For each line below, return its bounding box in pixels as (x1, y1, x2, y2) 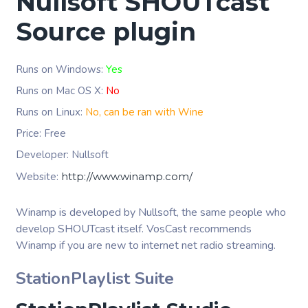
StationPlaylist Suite (16, 267, 174, 289)
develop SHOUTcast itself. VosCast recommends (16, 221, 252, 236)
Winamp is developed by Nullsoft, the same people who (16, 205, 286, 220)
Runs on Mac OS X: (16, 84, 106, 98)
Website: (16, 170, 61, 184)
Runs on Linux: (16, 105, 85, 119)
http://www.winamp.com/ (61, 170, 192, 183)
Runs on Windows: (16, 63, 106, 76)
